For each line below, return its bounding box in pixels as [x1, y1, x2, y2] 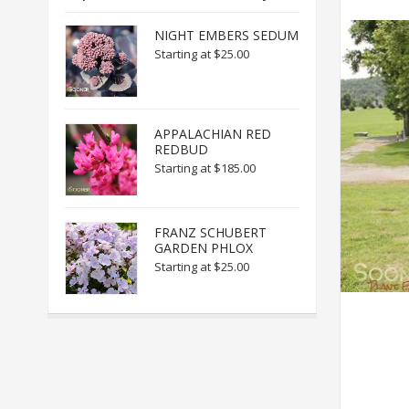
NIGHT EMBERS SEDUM [153, 26, 299, 44]
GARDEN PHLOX [153, 239, 253, 257]
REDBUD [153, 141, 208, 158]
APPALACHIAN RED [153, 125, 271, 142]
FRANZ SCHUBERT [153, 224, 267, 241]
